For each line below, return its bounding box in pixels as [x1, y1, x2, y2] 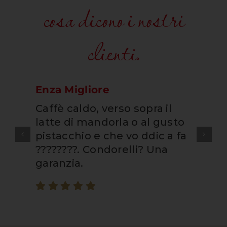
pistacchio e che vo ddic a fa [35, 129, 187, 142]
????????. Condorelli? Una [35, 143, 168, 156]
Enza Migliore [35, 83, 109, 96]
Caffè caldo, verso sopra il [35, 102, 172, 115]
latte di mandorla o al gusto [35, 116, 185, 128]
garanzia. [35, 157, 84, 169]
